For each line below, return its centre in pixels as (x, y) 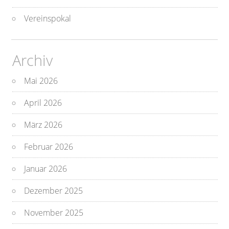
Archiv (33, 60)
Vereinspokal (48, 19)
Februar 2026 (49, 147)
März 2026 (43, 125)
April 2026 (43, 103)
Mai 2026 (41, 81)
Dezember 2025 (54, 191)
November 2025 (54, 213)
